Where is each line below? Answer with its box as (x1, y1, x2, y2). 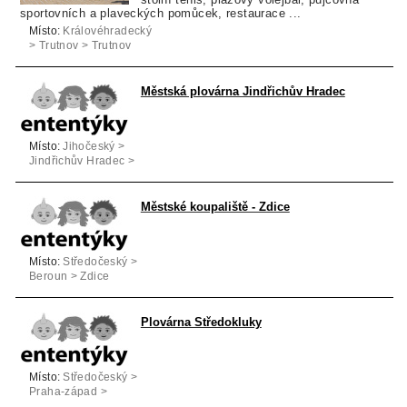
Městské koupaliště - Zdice (140, 199, 290, 213)
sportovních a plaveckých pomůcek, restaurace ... (20, 5, 302, 20)
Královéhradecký (63, 25, 153, 36)
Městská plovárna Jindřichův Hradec (140, 84, 345, 98)
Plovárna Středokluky (140, 314, 262, 329)
